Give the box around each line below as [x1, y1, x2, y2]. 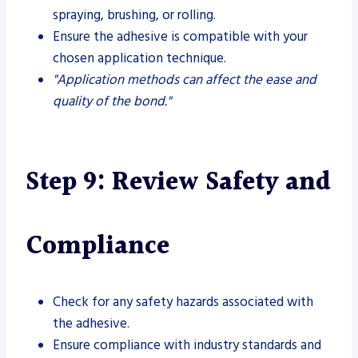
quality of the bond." [53, 91, 171, 111]
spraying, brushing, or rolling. [53, 5, 216, 25]
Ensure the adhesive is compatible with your [53, 26, 308, 46]
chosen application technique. [53, 48, 226, 68]
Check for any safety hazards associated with [53, 292, 313, 312]
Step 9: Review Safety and [26, 161, 331, 203]
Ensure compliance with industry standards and [53, 335, 321, 355]
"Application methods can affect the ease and [53, 70, 316, 89]
